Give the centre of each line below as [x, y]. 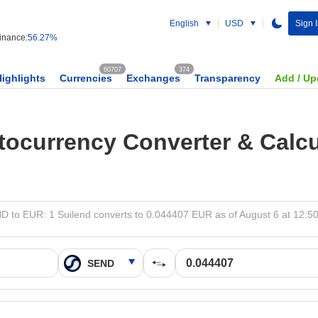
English [184, 23]
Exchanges [153, 78]
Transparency [227, 78]
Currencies [86, 78]
